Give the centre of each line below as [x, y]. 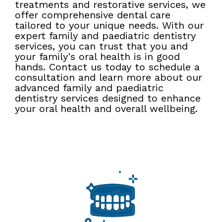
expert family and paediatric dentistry [105, 36]
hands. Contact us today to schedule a [107, 67]
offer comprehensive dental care [93, 15]
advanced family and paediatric [89, 88]
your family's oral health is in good [97, 57]
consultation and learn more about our [109, 78]
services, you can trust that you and [101, 46]
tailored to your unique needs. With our [109, 26]
